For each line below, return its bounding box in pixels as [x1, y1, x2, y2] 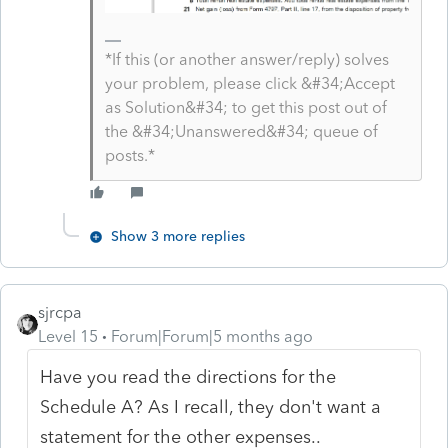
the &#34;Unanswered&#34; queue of [104, 121, 378, 141]
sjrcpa [38, 302, 82, 322]
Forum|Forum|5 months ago [111, 326, 313, 346]
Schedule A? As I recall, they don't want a [40, 395, 382, 418]
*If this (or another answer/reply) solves [104, 49, 389, 69]
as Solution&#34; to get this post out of [104, 97, 387, 117]
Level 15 [38, 326, 98, 346]
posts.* [104, 145, 155, 165]
